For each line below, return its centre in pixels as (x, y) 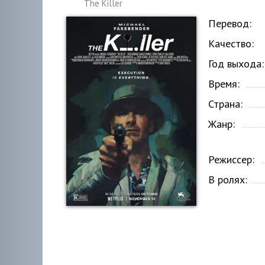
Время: (224, 84)
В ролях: (228, 180)
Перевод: (230, 23)
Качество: (231, 43)
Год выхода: (236, 64)
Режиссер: (231, 159)
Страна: (225, 104)
